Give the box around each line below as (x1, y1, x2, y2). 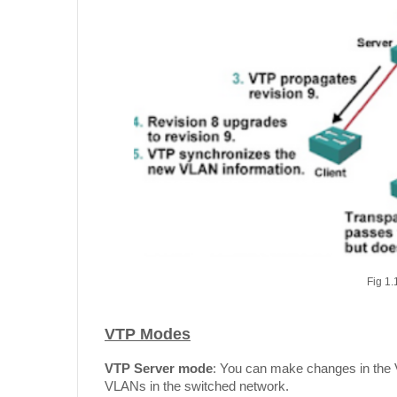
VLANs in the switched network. (105, 378, 289, 393)
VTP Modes (105, 324, 191, 343)
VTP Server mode (105, 360, 213, 376)
